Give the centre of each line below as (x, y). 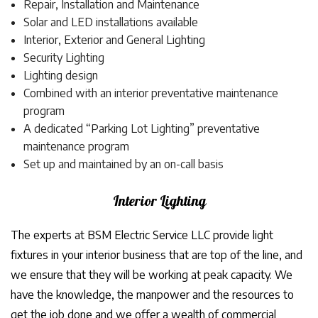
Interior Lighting (159, 203)
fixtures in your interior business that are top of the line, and (157, 255)
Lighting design (60, 75)
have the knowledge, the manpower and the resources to (152, 295)
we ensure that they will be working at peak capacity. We (152, 275)
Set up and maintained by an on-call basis (123, 164)
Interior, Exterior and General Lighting (114, 40)
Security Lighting (64, 57)
